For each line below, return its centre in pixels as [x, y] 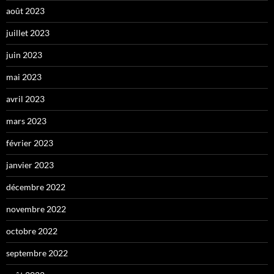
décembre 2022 [36, 187]
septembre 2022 [37, 253]
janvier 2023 [30, 165]
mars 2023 [26, 120]
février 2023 [30, 143]
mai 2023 [24, 76]
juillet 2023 [28, 32]
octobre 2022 [32, 231]
